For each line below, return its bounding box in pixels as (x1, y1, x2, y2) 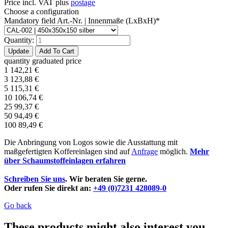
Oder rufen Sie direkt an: (4, 183, 93, 192)
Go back (4, 201, 32, 210)
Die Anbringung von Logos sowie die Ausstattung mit (4, 137, 178, 147)
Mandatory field (4, 16, 57, 25)
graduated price (32, 56, 81, 65)
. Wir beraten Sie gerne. (65, 174, 147, 183)
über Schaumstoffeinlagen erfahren (4, 156, 126, 165)
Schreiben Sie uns (4, 174, 65, 183)
